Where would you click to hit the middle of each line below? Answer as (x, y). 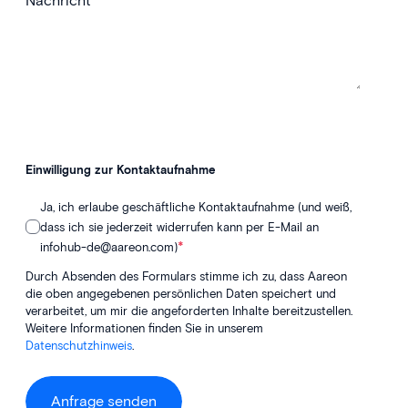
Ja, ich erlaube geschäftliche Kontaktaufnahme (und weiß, (196, 206)
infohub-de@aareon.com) (109, 246)
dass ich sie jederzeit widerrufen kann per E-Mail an (180, 226)
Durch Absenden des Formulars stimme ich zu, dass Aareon (186, 275)
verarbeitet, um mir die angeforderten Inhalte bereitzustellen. (189, 310)
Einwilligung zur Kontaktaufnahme (121, 169)
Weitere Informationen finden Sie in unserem (144, 327)
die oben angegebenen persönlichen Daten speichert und (181, 293)
